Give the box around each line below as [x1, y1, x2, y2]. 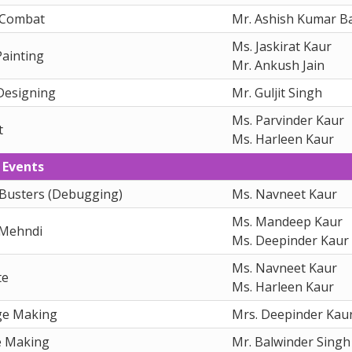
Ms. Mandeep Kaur [232, 212, 343, 230]
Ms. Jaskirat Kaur [232, 37, 332, 55]
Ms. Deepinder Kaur [232, 231, 349, 249]
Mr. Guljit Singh [232, 83, 322, 101]
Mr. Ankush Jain [232, 56, 324, 74]
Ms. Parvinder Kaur [232, 111, 344, 129]
